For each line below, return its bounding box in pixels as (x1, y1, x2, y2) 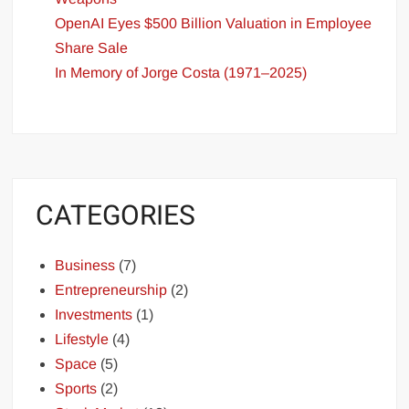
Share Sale (55, 40, 129, 57)
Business (55, 257, 116, 273)
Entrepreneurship (55, 281, 168, 298)
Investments (55, 306, 133, 322)
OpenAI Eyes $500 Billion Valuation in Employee (55, 16, 372, 32)
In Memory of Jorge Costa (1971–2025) (55, 65, 308, 81)
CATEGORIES (36, 196, 196, 237)
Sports (55, 380, 98, 396)
